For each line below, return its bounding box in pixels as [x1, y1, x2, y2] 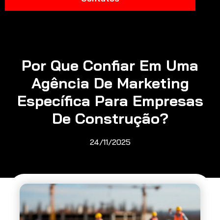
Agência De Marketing [31, 73, 189, 92]
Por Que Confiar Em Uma [22, 55, 198, 75]
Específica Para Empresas [17, 91, 203, 110]
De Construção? [52, 109, 168, 128]
